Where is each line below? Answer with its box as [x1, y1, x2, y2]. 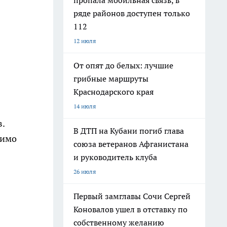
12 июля [73, 37, 96, 45]
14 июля [73, 102, 96, 110]
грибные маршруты [73, 73, 148, 84]
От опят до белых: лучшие [73, 60, 173, 70]
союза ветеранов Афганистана [73, 139, 188, 149]
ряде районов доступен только [73, 8, 190, 18]
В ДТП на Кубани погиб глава [73, 126, 184, 136]
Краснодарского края [73, 87, 154, 97]
